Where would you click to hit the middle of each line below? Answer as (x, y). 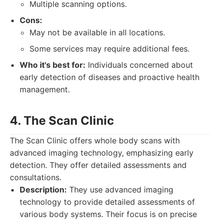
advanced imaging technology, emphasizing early (102, 153)
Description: (43, 190)
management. (45, 89)
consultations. (36, 177)
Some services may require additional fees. (110, 49)
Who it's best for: (53, 65)
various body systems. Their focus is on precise (108, 214)
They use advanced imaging (120, 190)
